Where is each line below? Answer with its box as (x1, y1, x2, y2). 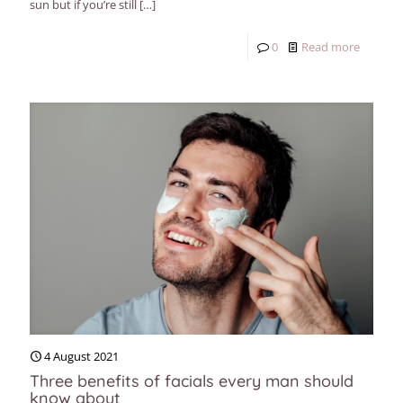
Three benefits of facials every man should (30, 371, 354, 392)
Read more (301, 39, 360, 56)
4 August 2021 (44, 348, 119, 365)
